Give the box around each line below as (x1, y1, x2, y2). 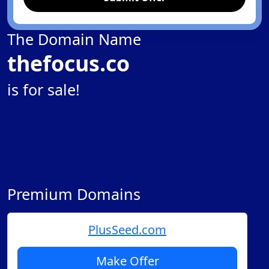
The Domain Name (7, 29, 141, 49)
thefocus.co (7, 49, 130, 77)
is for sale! (7, 79, 80, 100)
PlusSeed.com (88, 222, 166, 238)
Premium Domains (7, 184, 141, 204)
